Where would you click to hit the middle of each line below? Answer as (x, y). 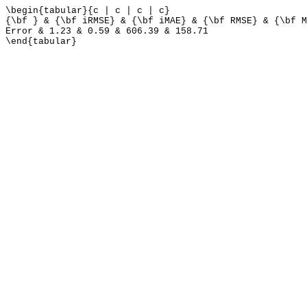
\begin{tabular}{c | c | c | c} (88, 11)
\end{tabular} (41, 41)
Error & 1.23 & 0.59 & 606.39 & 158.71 (107, 31)
